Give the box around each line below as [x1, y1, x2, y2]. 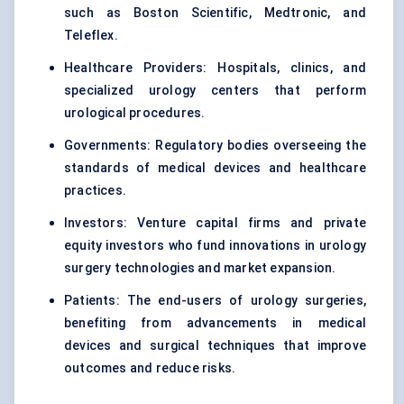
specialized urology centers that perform [64, 83, 366, 98]
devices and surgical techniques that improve [64, 338, 366, 353]
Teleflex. [64, 28, 118, 43]
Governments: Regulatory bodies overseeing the [64, 138, 366, 153]
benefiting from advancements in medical [64, 316, 366, 331]
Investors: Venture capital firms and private [64, 216, 366, 231]
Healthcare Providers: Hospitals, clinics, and [64, 60, 366, 76]
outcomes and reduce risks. [64, 361, 236, 376]
